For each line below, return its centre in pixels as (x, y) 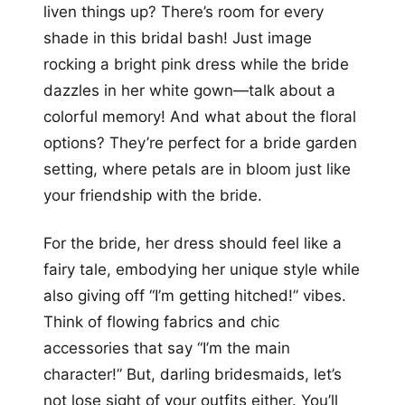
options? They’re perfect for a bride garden (200, 142)
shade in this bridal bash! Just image (178, 38)
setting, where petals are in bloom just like (197, 169)
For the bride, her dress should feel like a (193, 243)
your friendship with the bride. (153, 195)
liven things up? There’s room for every (184, 11)
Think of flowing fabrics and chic (161, 321)
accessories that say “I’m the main (167, 348)
